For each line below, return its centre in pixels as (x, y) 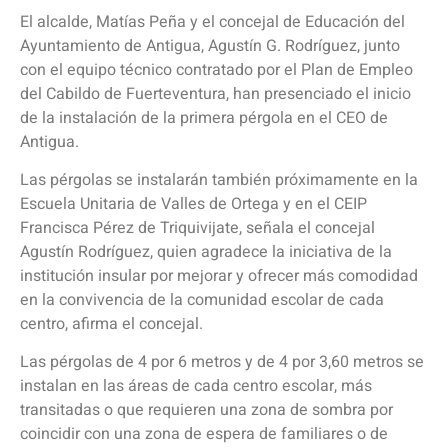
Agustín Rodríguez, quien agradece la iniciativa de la (206, 251)
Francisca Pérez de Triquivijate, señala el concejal (197, 227)
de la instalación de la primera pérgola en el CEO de (204, 117)
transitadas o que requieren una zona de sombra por (206, 410)
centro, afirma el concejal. (111, 323)
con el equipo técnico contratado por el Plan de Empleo (216, 69)
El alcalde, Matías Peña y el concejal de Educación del (212, 21)
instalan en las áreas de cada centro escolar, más (196, 386)
